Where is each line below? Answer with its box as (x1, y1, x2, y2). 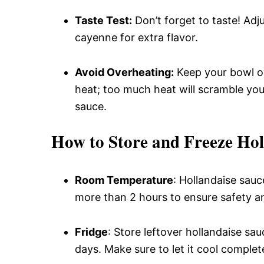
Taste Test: (75, 14, 132, 27)
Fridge (75, 225, 108, 238)
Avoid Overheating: (75, 65, 174, 78)
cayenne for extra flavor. (75, 31, 198, 44)
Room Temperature (75, 173, 173, 186)
